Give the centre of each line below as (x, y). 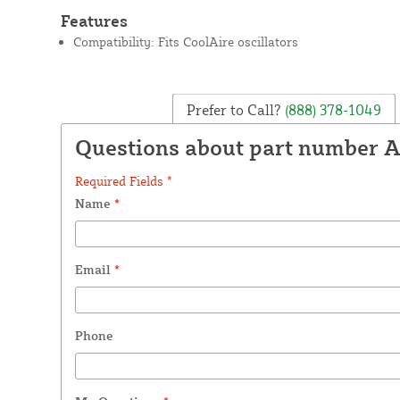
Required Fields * (123, 180)
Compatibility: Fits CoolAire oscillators (185, 41)
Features (94, 20)
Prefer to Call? (233, 109)
